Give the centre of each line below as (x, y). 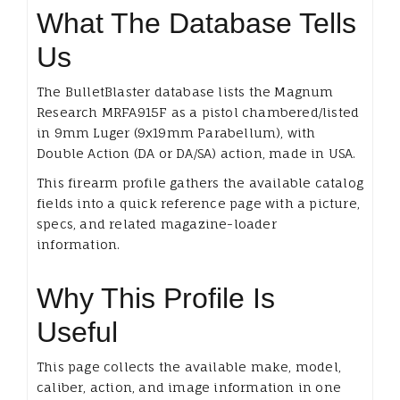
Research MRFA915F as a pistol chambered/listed (198, 112)
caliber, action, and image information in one (189, 387)
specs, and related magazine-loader (157, 223)
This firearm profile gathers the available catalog (200, 182)
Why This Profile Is (156, 298)
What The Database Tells (196, 23)
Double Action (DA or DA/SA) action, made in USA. (196, 153)
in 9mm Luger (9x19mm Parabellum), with (176, 132)
